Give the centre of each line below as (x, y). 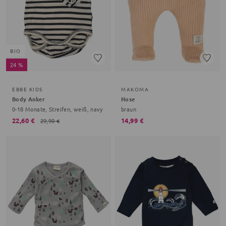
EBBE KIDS (27, 89)
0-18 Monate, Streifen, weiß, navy (58, 109)
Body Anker (29, 99)
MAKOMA (135, 89)
